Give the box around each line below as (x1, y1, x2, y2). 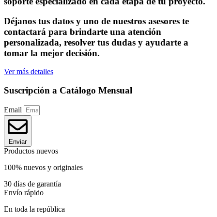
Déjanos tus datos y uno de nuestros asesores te (4, 15, 189, 26)
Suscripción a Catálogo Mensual (4, 85, 132, 96)
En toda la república (4, 204, 65, 213)
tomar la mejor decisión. (4, 47, 100, 58)
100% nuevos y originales (4, 163, 83, 171)
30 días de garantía (4, 179, 61, 188)
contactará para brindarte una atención (4, 26, 161, 37)
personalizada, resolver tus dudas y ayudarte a (4, 37, 188, 47)
